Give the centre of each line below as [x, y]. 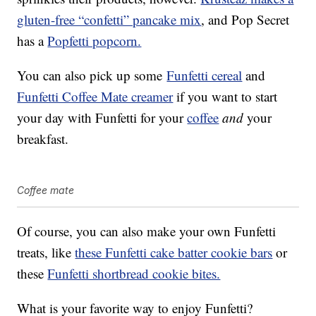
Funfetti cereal [205, 75]
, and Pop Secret [245, 20]
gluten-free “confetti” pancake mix [109, 20]
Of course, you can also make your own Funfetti [147, 231]
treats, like [46, 253]
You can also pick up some [92, 75]
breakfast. [43, 139]
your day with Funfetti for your [102, 118]
